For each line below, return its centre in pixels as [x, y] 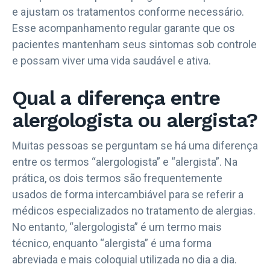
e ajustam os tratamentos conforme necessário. [128, 11]
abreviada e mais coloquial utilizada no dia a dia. [124, 260]
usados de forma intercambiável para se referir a [128, 195]
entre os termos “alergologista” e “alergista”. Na [125, 162]
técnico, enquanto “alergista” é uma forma [112, 243]
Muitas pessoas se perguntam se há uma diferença [135, 146]
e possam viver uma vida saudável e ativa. [111, 60]
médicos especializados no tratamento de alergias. [134, 211]
